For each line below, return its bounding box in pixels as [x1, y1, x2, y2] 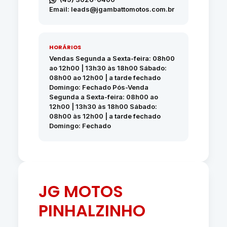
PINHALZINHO [38, 199, 145, 222]
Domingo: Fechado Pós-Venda [49, 83, 148, 91]
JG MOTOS [38, 180, 123, 203]
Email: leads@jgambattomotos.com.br [49, 5, 174, 13]
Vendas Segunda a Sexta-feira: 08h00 [49, 54, 175, 62]
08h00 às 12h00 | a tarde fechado [49, 112, 161, 120]
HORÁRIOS [49, 43, 81, 51]
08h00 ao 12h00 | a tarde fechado [49, 73, 161, 82]
